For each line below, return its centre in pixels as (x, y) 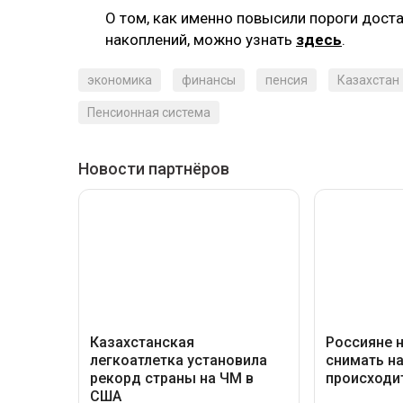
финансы (209, 81)
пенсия (287, 81)
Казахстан (368, 81)
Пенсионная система (149, 113)
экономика (120, 81)
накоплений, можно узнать (201, 40)
